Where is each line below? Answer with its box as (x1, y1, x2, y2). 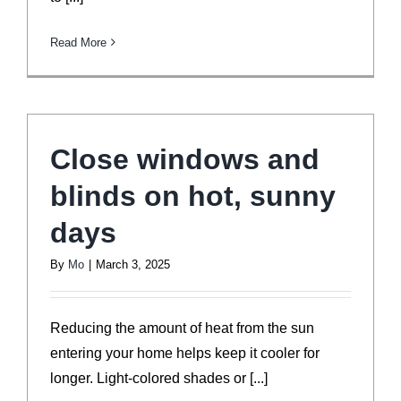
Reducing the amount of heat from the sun (50, 320, 314, 336)
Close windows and (50, 142, 320, 175)
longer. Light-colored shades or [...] (50, 370, 268, 386)
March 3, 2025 (96, 257, 170, 271)
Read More (50, 35, 107, 49)
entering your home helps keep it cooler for (50, 345, 320, 361)
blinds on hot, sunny (50, 179, 336, 212)
